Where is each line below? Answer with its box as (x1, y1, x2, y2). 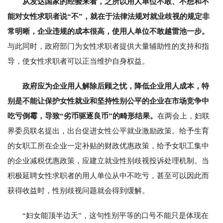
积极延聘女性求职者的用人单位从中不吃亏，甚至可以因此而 (7, 171, 209, 180)
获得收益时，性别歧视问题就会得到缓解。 (7, 186, 149, 195)
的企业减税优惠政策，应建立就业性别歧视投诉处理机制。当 (7, 156, 209, 165)
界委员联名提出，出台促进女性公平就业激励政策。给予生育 (7, 126, 209, 135)
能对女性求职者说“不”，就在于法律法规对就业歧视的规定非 (7, 12, 210, 20)
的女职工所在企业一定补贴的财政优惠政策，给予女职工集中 (7, 141, 209, 150)
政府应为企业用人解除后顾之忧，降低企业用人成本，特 (22, 82, 209, 90)
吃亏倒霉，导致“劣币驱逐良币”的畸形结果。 (7, 111, 157, 120)
